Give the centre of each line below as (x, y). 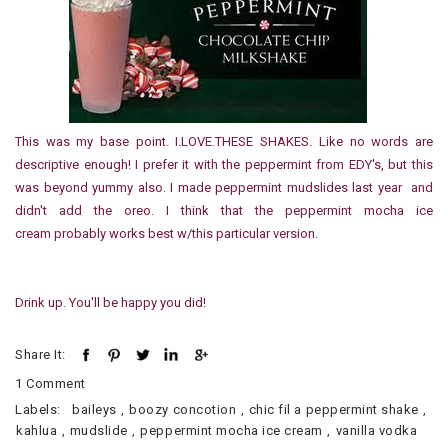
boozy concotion (183, 409)
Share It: (40, 355)
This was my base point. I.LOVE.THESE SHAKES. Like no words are (224, 142)
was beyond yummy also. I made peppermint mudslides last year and (224, 188)
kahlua (37, 430)
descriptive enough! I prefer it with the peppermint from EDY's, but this (224, 165)
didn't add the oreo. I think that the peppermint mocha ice (224, 211)
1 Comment (50, 383)
